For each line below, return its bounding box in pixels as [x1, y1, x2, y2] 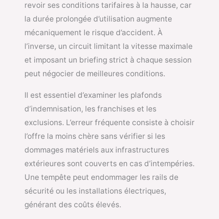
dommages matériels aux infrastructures [24, 145, 169, 154]
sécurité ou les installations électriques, [24, 186, 166, 196]
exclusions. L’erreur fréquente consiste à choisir [24, 117, 195, 127]
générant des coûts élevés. [24, 199, 121, 209]
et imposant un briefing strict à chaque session [24, 55, 192, 65]
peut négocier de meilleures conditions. [24, 69, 165, 79]
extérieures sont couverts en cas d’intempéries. [24, 158, 195, 168]
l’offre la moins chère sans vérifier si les [24, 131, 165, 141]
